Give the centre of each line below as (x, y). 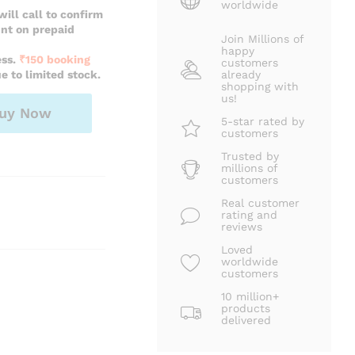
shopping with (260, 86)
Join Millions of (263, 39)
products (246, 308)
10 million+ (250, 296)
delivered (246, 320)
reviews (242, 227)
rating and (250, 215)
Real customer (261, 203)
